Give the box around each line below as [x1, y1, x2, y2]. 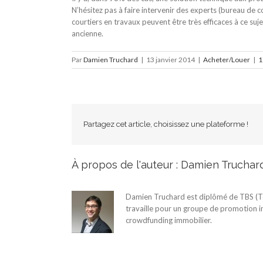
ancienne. [72, 28, 103, 38]
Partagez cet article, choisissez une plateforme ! [83, 119, 248, 129]
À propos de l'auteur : [72, 158, 181, 171]
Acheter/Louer [203, 55, 250, 64]
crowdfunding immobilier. [126, 215, 212, 225]
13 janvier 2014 [146, 55, 195, 64]
